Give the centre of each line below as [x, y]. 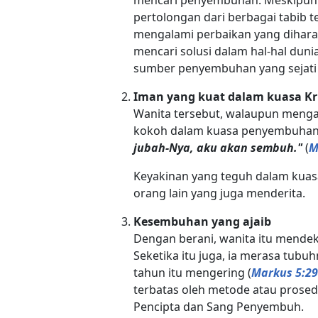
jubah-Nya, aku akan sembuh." [218, 147]
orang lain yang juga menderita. [219, 193]
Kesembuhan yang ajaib [202, 221]
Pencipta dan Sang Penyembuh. [218, 306]
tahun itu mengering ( [192, 272]
